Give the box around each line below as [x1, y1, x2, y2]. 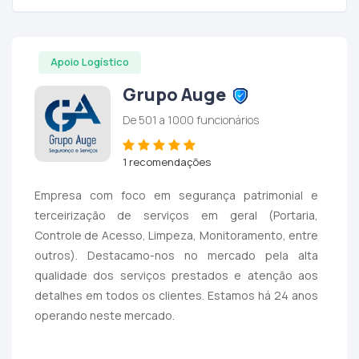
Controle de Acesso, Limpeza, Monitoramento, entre [34, 228, 319, 244]
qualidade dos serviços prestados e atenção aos [34, 268, 319, 284]
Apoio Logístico [50, 54, 129, 70]
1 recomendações [122, 154, 211, 169]
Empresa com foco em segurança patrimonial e [34, 188, 319, 204]
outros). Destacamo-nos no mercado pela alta [34, 248, 319, 264]
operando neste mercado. [34, 308, 175, 324]
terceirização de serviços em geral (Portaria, [34, 208, 319, 224]
